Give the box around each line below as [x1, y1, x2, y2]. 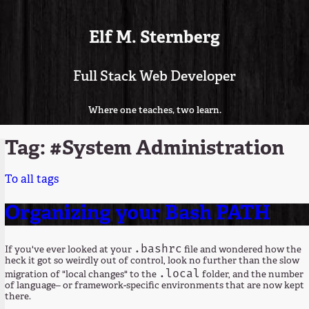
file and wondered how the [182, 244, 302, 257]
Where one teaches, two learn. [88, 104, 221, 117]
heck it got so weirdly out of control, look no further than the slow [5, 255, 300, 268]
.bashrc [134, 242, 183, 256]
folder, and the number [200, 269, 304, 281]
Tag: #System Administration [5, 136, 285, 162]
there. [5, 291, 32, 303]
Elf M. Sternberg [89, 28, 220, 50]
